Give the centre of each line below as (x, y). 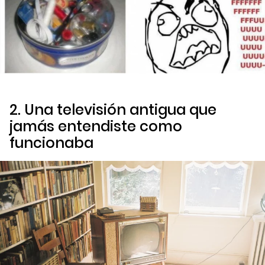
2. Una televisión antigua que (113, 109)
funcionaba (51, 143)
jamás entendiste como (96, 126)
